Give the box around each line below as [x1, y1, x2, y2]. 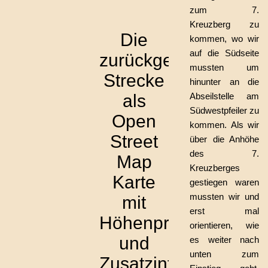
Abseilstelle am [190, 91, 259, 101]
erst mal [190, 206, 259, 216]
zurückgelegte [99, 50, 212, 70]
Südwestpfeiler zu [190, 105, 259, 115]
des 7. [190, 148, 259, 159]
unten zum [190, 249, 259, 259]
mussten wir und [190, 191, 259, 202]
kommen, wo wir [190, 33, 259, 44]
